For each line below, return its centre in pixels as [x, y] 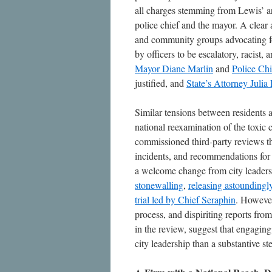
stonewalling [159, 185]
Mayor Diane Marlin [174, 68]
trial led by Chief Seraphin [185, 199]
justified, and [161, 83]
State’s [200, 83]
